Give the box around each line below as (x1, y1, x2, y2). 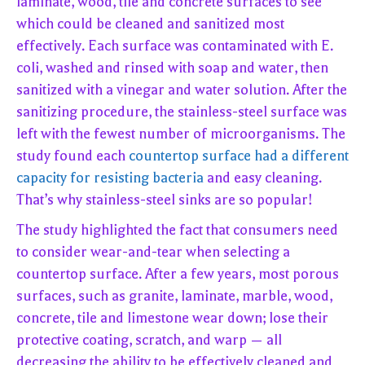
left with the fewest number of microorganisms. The (16, 125, 345, 143)
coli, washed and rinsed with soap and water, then (16, 59, 328, 77)
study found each (16, 147, 129, 165)
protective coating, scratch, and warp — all (16, 332, 282, 349)
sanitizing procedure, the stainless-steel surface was (16, 103, 347, 121)
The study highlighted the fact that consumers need (16, 222, 338, 239)
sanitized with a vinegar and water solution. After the (16, 81, 347, 99)
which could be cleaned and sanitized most (16, 15, 284, 33)
